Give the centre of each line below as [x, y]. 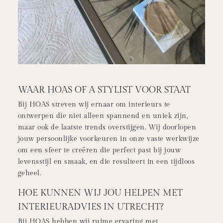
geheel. [30, 173]
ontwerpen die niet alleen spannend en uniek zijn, [103, 116]
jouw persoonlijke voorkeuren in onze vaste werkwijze [109, 139]
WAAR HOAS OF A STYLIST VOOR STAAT [104, 90]
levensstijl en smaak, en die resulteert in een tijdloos [106, 162]
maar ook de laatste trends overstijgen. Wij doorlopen [107, 127]
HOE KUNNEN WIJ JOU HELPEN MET [100, 193]
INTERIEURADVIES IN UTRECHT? [91, 207]
